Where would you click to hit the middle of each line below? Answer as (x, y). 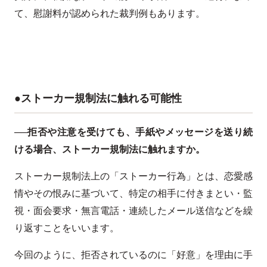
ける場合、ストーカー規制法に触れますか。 (110, 149)
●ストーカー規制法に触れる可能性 (98, 98)
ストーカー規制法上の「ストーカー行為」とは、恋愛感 (133, 176)
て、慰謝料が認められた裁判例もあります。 (110, 13)
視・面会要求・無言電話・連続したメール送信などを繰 (133, 210)
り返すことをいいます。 (67, 228)
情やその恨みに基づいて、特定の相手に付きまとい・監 (133, 193)
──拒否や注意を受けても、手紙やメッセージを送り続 (133, 132)
